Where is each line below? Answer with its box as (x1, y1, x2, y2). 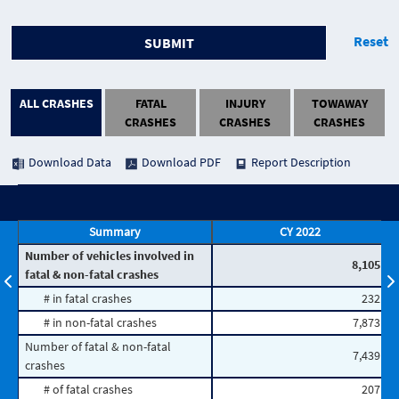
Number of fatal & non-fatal (25, 338, 172, 355)
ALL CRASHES (19, 94, 94, 111)
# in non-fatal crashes (44, 314, 157, 331)
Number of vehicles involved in (25, 248, 195, 265)
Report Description (250, 154, 351, 171)
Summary (89, 224, 141, 240)
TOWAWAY (311, 94, 368, 111)
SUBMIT (143, 34, 194, 53)
